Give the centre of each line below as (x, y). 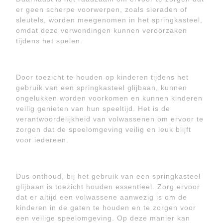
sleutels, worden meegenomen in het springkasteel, (109, 20)
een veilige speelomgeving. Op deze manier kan (103, 218)
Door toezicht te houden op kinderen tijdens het (102, 77)
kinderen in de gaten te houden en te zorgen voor (106, 208)
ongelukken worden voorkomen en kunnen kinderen (109, 98)
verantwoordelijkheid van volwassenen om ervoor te (110, 119)
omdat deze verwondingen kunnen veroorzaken (102, 30)
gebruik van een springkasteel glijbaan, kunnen (102, 88)
